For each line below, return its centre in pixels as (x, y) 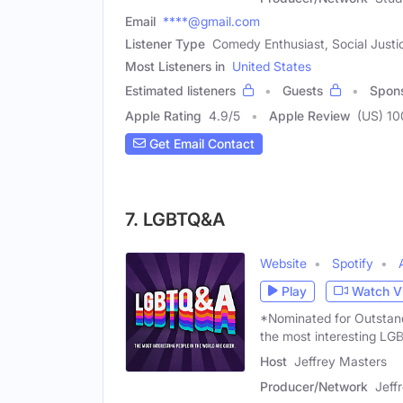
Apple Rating (163, 115)
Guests (303, 90)
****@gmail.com (211, 21)
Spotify (353, 263)
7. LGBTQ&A (175, 219)
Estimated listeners (180, 90)
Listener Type (165, 43)
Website (283, 263)
